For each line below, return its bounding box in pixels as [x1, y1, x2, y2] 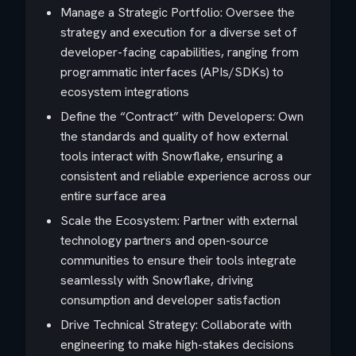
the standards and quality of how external [60, 128, 288, 145]
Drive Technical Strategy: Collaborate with [60, 316, 292, 333]
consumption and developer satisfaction [60, 292, 281, 308]
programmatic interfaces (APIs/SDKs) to [60, 64, 284, 80]
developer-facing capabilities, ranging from [60, 44, 299, 60]
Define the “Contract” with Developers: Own [60, 108, 304, 125]
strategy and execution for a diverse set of [60, 24, 297, 41]
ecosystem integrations [60, 83, 189, 100]
